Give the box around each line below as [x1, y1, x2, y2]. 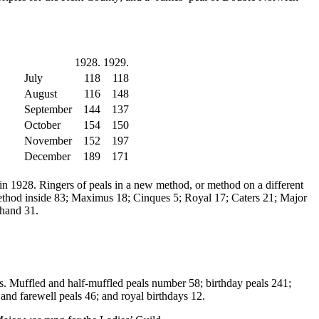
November [24, 135, 72, 147]
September [24, 103, 72, 116]
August [24, 88, 57, 100]
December [24, 150, 70, 163]
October [24, 119, 61, 132]
